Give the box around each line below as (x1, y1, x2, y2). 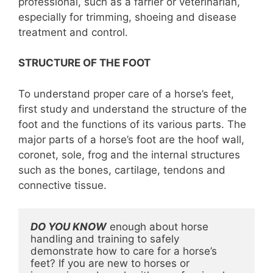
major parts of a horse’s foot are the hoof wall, (18, 133, 244, 146)
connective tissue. (18, 179, 107, 191)
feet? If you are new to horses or (30, 257, 190, 269)
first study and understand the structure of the (18, 102, 247, 115)
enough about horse (107, 221, 208, 233)
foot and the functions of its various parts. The (18, 118, 246, 130)
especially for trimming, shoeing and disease (18, 10, 236, 23)
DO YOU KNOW (30, 221, 107, 233)
